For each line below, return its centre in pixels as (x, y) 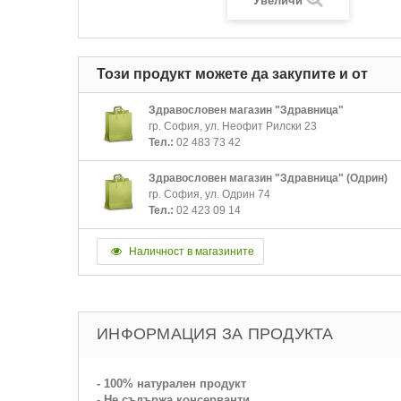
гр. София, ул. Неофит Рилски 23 (233, 126)
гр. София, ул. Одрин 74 (209, 194)
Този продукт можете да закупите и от (232, 74)
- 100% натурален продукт (171, 384)
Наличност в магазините (190, 252)
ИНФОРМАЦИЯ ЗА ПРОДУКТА (215, 334)
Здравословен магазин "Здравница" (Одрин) (268, 178)
